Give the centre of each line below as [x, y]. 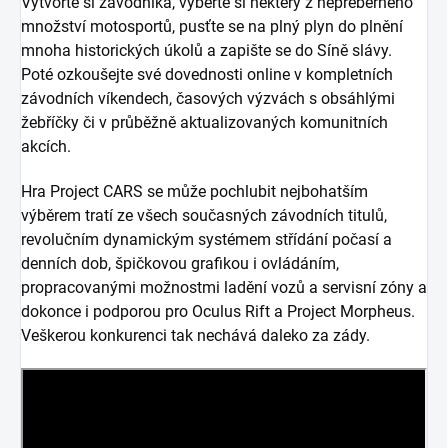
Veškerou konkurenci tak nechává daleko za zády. [195, 336]
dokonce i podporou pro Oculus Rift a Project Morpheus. [218, 312]
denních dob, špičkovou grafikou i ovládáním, [180, 264]
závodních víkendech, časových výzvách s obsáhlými [208, 99]
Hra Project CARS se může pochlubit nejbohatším [194, 192]
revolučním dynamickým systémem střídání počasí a [206, 240]
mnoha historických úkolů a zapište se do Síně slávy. [206, 51]
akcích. [46, 147]
